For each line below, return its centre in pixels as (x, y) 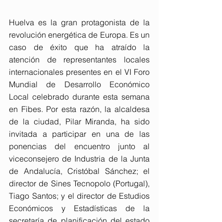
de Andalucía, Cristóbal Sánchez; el (79, 171)
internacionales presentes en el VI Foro (79, 72)
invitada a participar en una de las (79, 134)
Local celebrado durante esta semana (79, 97)
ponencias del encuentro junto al (79, 146)
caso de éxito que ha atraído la (79, 47)
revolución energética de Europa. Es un (79, 35)
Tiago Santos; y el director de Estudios (79, 196)
